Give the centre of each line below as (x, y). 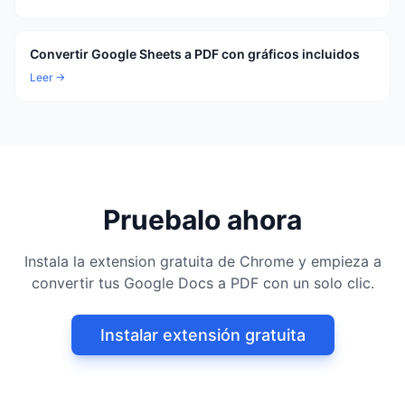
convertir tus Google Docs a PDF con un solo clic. (202, 283)
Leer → (47, 77)
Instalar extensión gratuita (202, 335)
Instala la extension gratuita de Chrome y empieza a (202, 261)
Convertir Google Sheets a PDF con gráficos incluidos (195, 54)
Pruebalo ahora (202, 220)
